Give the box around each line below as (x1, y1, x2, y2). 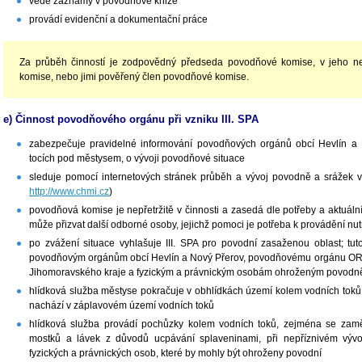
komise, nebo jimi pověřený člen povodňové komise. (19, 71, 249, 83)
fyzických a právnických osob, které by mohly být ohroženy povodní (29, 347, 322, 359)
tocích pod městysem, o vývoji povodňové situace (29, 153, 245, 164)
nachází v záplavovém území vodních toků (29, 300, 214, 311)
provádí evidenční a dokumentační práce (29, 14, 208, 26)
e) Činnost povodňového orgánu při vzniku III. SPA (3, 113, 259, 126)
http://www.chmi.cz (29, 186, 109, 197)
